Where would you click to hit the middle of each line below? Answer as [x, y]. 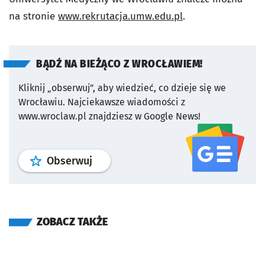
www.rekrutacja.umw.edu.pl [120, 16]
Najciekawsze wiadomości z [126, 102]
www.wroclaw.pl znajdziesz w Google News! [109, 116]
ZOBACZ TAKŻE [72, 222]
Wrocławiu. [42, 102]
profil [105, 160]
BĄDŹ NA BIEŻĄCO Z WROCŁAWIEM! [119, 64]
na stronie [33, 16]
